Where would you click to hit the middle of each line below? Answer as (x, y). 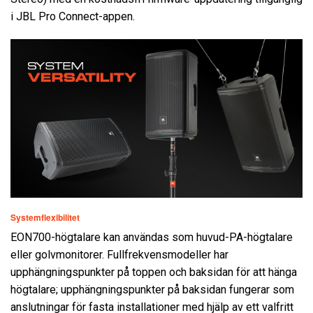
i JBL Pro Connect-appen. (73, 16)
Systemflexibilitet (45, 218)
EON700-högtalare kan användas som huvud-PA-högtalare (152, 238)
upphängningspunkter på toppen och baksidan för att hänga (154, 272)
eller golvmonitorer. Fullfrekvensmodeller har (119, 255)
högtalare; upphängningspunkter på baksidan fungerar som (152, 290)
